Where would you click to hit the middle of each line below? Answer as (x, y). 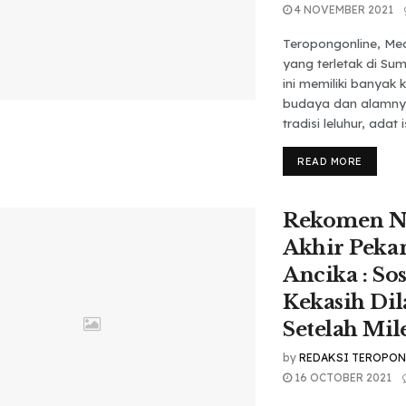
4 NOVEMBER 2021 (343, 10)
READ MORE (330, 161)
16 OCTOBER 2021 (342, 377)
